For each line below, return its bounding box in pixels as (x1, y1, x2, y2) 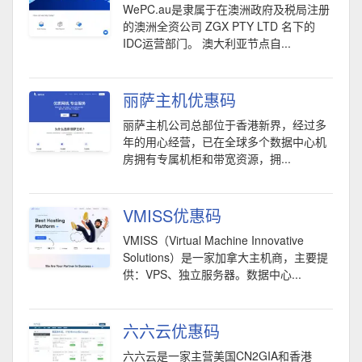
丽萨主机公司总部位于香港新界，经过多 (123, 116, 326, 133)
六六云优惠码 (123, 319, 220, 343)
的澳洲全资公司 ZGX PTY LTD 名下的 (123, 18, 315, 34)
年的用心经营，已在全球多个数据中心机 (123, 133, 326, 149)
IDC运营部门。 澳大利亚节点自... (123, 35, 291, 51)
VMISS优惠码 (123, 204, 221, 227)
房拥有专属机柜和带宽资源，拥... (123, 150, 291, 166)
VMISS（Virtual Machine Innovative (123, 232, 304, 248)
